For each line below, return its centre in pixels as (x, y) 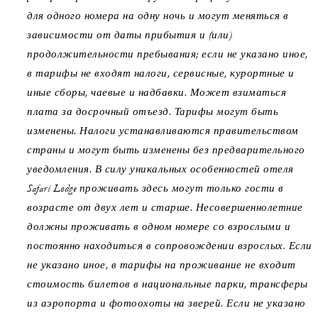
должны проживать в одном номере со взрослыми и (159, 227)
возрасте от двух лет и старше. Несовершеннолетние (165, 208)
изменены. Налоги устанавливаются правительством (163, 131)
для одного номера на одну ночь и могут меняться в (158, 16)
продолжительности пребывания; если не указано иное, (168, 54)
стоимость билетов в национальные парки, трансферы (168, 284)
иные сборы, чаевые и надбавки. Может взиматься (157, 93)
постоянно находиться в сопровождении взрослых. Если (170, 246)
